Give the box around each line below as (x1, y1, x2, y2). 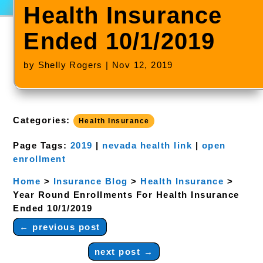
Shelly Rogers (38, 60, 103, 70)
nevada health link (102, 140, 193, 150)
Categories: (13, 115, 74, 125)
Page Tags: (13, 140, 70, 150)
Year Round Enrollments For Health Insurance (13, 190, 240, 200)
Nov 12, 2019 (112, 60, 173, 70)
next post (94, 247, 141, 257)
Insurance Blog (53, 176, 128, 186)
